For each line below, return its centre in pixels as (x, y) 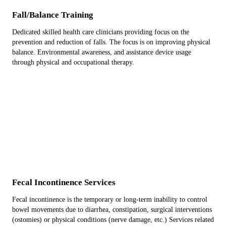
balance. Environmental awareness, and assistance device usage (102, 52)
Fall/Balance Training (53, 15)
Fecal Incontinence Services (64, 182)
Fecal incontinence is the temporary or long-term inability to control (110, 200)
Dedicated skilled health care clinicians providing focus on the (101, 32)
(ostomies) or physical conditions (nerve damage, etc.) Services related (113, 220)
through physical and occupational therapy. (73, 62)
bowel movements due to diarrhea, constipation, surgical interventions (112, 210)
